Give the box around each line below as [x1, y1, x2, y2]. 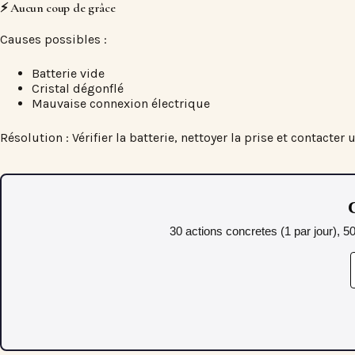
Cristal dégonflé [32, 80, 124, 96]
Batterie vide [32, 65, 105, 81]
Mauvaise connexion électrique [32, 95, 210, 111]
